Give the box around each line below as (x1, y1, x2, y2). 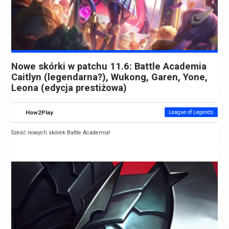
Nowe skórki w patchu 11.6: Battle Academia (11, 61, 207, 73)
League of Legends (168, 109, 214, 116)
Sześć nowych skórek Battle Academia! (11, 129, 111, 136)
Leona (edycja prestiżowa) (11, 82, 127, 94)
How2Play (26, 109, 54, 117)
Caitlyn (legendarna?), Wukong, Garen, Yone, (11, 72, 208, 83)
